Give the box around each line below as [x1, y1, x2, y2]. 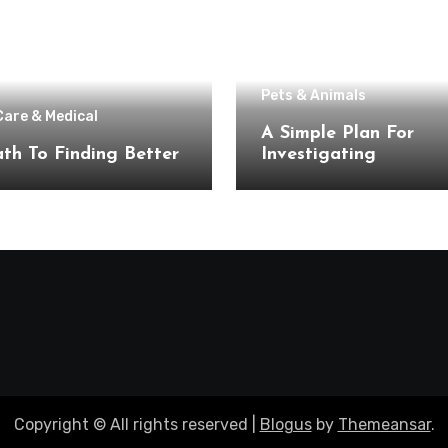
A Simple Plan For [261, 124, 414, 143]
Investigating [261, 145, 376, 164]
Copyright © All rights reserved [13, 415, 252, 434]
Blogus [259, 415, 312, 434]
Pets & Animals [261, 87, 366, 104]
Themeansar [337, 415, 431, 434]
